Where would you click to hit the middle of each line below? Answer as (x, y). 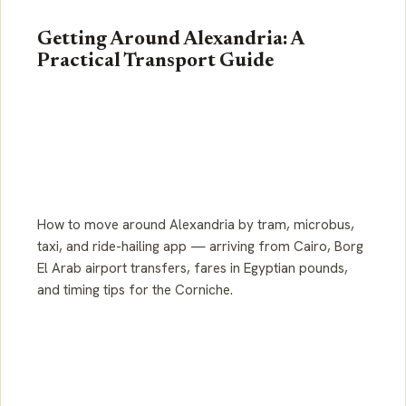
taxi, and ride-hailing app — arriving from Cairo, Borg (200, 246)
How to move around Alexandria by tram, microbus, (196, 224)
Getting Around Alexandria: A (170, 39)
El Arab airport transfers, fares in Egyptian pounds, (193, 268)
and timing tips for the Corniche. (135, 290)
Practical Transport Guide (155, 61)
